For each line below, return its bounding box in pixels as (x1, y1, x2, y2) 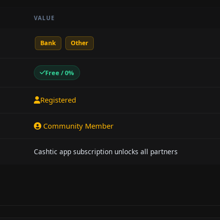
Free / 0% (45, 68, 75, 77)
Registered (40, 95, 76, 105)
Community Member (41, 120, 113, 131)
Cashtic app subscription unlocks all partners (34, 146, 178, 156)
